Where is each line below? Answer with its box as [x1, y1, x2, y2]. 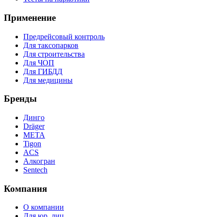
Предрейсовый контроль [23, 32, 105, 41]
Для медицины [23, 76, 73, 84]
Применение [4, 12, 56, 23]
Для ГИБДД [23, 67, 62, 76]
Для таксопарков [23, 41, 78, 49]
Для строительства [23, 49, 85, 58]
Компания [4, 183, 47, 194]
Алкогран [23, 157, 55, 166]
